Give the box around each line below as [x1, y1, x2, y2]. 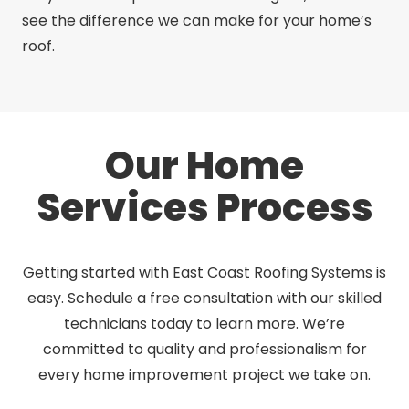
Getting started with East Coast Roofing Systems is [23, 261, 386, 283]
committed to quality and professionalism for [42, 338, 367, 360]
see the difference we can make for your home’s [22, 9, 372, 31]
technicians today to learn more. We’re [64, 312, 345, 334]
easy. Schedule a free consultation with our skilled [27, 287, 382, 309]
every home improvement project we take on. [38, 363, 371, 385]
